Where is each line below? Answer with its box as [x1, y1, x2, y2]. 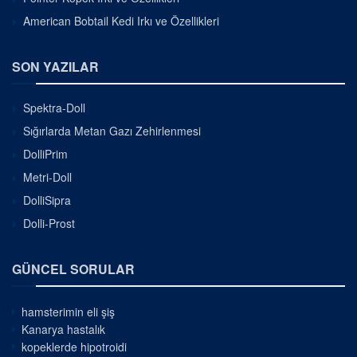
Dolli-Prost [23, 214, 75, 231]
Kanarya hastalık [22, 320, 105, 337]
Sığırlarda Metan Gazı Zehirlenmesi [23, 122, 201, 139]
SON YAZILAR [12, 57, 99, 76]
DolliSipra [23, 191, 71, 208]
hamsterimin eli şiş [22, 303, 115, 320]
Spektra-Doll [23, 99, 85, 116]
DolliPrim [23, 145, 68, 162]
